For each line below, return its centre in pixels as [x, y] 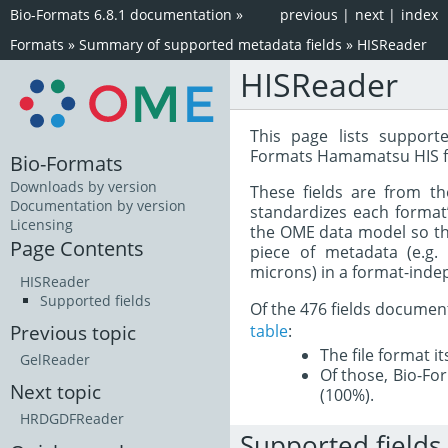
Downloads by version [83, 187]
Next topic [55, 392]
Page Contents [77, 248]
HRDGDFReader [72, 419]
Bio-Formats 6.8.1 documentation [121, 14]
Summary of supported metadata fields [210, 44]
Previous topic [73, 333]
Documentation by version [98, 206]
